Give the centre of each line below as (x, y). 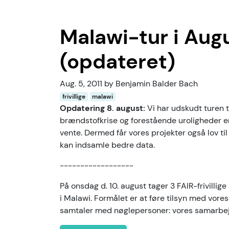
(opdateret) (118, 61)
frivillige (74, 97)
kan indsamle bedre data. (107, 145)
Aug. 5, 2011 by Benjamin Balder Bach (129, 84)
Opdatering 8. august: (104, 108)
